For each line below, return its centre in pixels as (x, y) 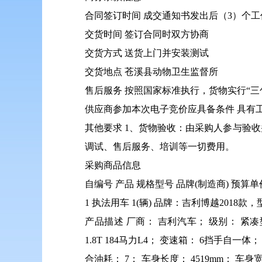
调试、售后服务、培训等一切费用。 (160, 146)
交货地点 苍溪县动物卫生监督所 (151, 72)
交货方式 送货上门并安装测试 (147, 53)
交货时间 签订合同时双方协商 (147, 34)
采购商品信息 (113, 165)
